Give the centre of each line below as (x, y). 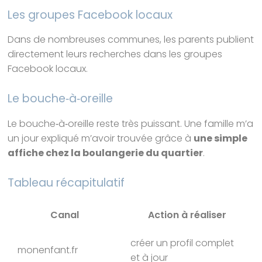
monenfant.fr (48, 250)
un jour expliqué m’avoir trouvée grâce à (101, 139)
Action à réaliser (187, 215)
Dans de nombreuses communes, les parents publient (131, 40)
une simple (221, 139)
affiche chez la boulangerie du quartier (106, 153)
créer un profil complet (182, 243)
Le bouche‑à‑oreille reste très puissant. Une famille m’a (131, 124)
